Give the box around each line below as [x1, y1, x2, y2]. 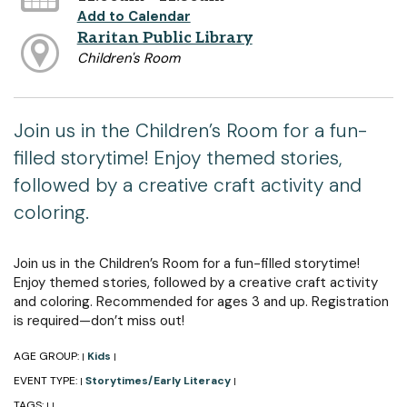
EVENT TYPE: [14, 373, 80, 388]
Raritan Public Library [76, 28, 253, 47]
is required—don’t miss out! [14, 312, 184, 330]
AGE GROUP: [14, 349, 82, 363]
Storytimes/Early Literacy [85, 373, 231, 388]
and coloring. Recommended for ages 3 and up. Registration [14, 293, 389, 311]
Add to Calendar [76, 7, 191, 25]
